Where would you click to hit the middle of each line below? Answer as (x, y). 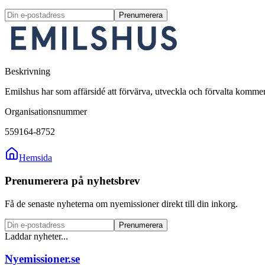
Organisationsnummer (46, 112)
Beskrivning (28, 72)
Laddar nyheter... (36, 236)
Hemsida (35, 158)
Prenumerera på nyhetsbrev (72, 180)
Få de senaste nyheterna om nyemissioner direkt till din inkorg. (121, 203)
